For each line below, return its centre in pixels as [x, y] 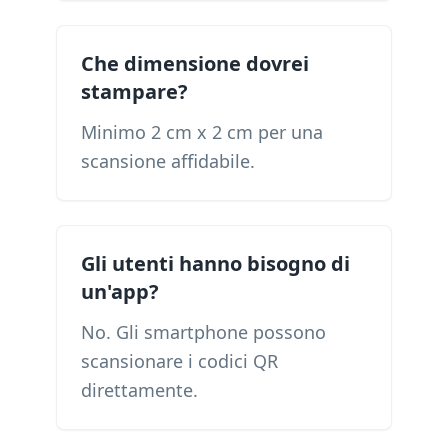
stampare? [134, 91]
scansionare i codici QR [179, 361]
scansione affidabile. [168, 161]
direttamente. [139, 390]
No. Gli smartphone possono [203, 332]
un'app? [120, 291]
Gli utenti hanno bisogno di [215, 263]
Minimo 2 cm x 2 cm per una [202, 132]
